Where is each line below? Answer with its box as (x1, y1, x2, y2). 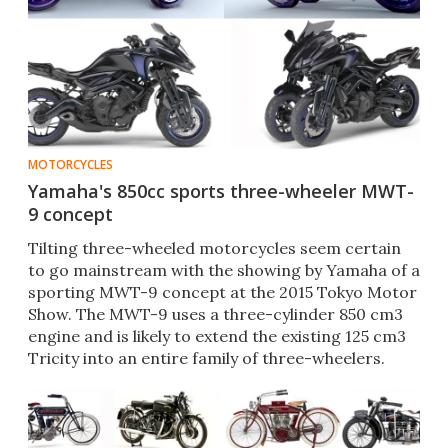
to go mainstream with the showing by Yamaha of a (28, 260, 420, 281)
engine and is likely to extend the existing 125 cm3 (28, 326, 406, 347)
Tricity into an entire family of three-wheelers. (28, 348, 385, 369)
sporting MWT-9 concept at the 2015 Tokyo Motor (28, 282, 417, 303)
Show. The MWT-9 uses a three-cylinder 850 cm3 (28, 304, 403, 325)
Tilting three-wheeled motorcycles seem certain (28, 238, 401, 259)
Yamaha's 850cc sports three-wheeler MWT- (28, 179, 414, 204)
